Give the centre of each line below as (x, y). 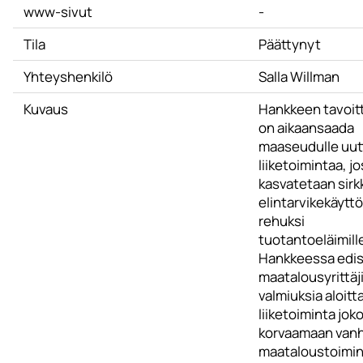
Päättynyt (289, 44)
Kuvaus (45, 109)
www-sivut (58, 12)
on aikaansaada (306, 128)
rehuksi (281, 221)
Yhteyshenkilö (68, 77)
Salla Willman (299, 77)
